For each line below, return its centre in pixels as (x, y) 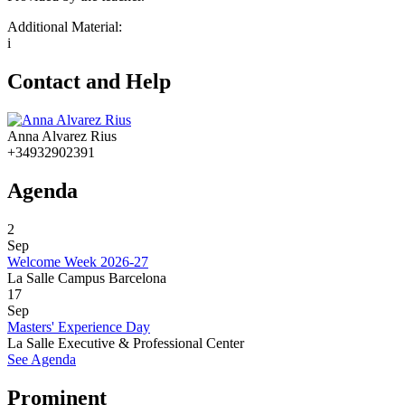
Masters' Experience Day (79, 327)
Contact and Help (89, 82)
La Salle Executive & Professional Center (126, 344)
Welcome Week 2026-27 (78, 262)
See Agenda (42, 360)
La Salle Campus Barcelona (87, 278)
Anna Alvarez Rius (62, 137)
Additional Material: (66, 27)
